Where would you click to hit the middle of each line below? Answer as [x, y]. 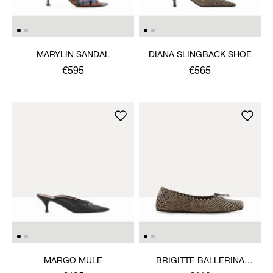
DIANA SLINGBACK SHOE [200, 55]
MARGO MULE [73, 261]
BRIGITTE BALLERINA [200, 261]
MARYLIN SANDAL [73, 55]
